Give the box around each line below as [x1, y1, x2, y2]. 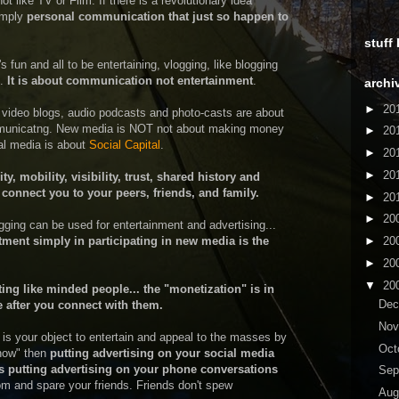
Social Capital [89, 138, 160, 151]
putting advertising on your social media [50, 346, 274, 360]
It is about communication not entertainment [7, 74, 253, 87]
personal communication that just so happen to [27, 10, 289, 23]
